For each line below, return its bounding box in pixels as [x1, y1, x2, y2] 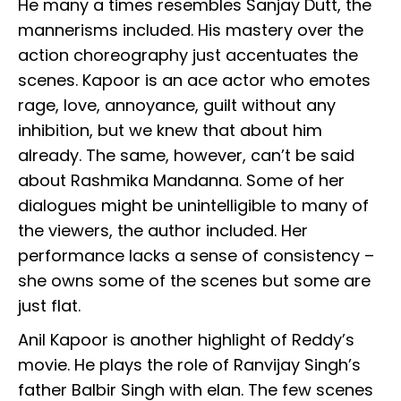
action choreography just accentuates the [18, 44, 358, 67]
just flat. [18, 294, 85, 318]
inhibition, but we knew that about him [18, 119, 322, 142]
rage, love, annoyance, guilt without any [18, 94, 336, 117]
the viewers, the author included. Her [18, 219, 308, 243]
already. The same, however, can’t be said [18, 144, 354, 167]
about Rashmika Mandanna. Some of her [18, 169, 345, 192]
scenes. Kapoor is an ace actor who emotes [18, 69, 371, 92]
